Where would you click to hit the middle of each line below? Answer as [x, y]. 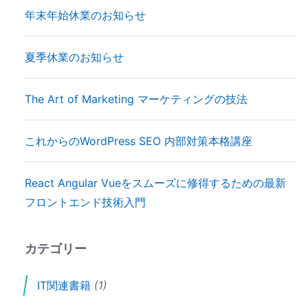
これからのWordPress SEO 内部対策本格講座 [138, 141]
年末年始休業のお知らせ [85, 15]
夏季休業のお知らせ [74, 57]
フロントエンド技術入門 [85, 202]
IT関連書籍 [64, 286]
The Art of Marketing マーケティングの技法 [136, 99]
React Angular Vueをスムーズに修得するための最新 [155, 183]
